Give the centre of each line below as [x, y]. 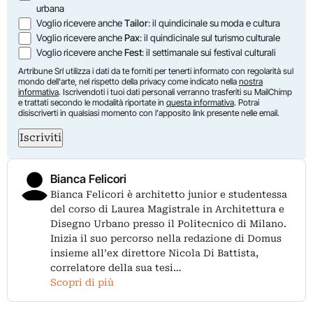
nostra [251, 81]
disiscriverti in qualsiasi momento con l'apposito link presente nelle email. [149, 112]
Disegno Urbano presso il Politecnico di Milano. [168, 223]
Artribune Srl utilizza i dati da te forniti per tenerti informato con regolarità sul [156, 71]
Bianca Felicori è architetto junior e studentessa [169, 194]
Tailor [137, 23]
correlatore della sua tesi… [116, 267]
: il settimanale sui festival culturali [209, 52]
